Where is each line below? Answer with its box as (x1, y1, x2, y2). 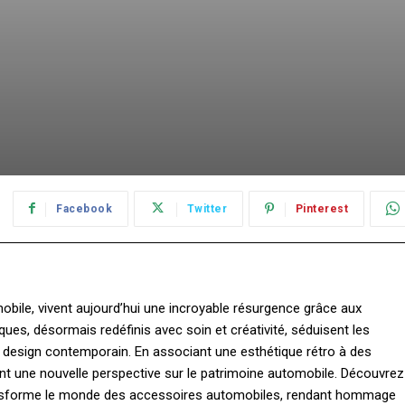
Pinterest (295, 202, 348, 216)
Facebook (56, 202, 112, 216)
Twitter (186, 202, 227, 216)
